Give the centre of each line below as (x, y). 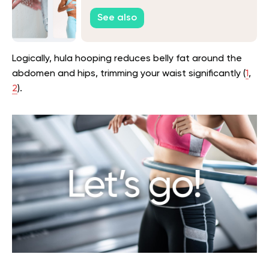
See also (117, 18)
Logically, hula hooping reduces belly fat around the (127, 59)
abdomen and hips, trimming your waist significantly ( (129, 74)
